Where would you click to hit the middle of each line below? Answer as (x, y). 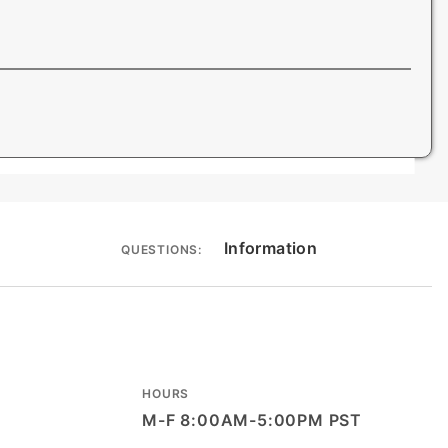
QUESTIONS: (162, 249)
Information (270, 248)
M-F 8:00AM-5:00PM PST (252, 420)
